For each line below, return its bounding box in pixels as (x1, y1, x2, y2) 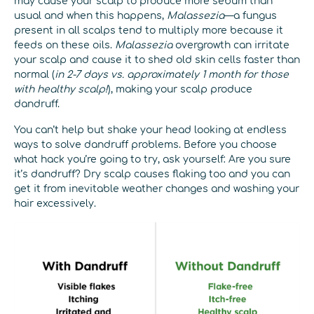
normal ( (14, 69, 55, 80)
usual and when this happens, (14, 11, 167, 21)
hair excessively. (14, 198, 96, 209)
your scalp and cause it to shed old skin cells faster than (14, 55, 300, 65)
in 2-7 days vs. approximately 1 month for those (55, 69, 289, 80)
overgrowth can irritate (172, 40, 289, 50)
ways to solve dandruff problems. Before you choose (14, 139, 277, 150)
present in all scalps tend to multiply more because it (14, 25, 283, 36)
